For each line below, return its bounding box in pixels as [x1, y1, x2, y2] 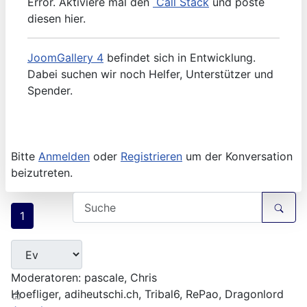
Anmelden [38, 149, 90, 164]
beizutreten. [11, 166, 73, 180]
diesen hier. [27, 12, 86, 26]
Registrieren [121, 149, 182, 164]
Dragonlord [225, 287, 284, 302]
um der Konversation [182, 149, 293, 164]
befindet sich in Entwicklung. [103, 51, 256, 65]
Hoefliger [11, 287, 58, 302]
